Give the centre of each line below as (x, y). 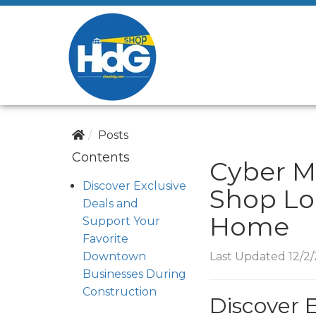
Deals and (110, 203)
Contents (101, 157)
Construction (120, 292)
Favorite (105, 239)
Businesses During (134, 274)
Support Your (121, 221)
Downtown (114, 256)
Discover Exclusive (134, 186)
